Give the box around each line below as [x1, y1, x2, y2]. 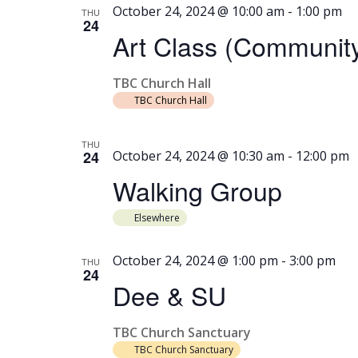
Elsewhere [133, 211, 180, 225]
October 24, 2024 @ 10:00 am [112, 2, 284, 20]
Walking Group [112, 172, 282, 209]
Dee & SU [112, 276, 226, 313]
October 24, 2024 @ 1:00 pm [112, 252, 278, 269]
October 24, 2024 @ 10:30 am [112, 147, 284, 165]
